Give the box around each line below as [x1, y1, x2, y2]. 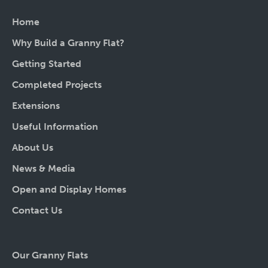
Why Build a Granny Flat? [12, 37, 124, 49]
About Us [12, 142, 53, 154]
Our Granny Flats [12, 249, 88, 261]
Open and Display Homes [12, 184, 126, 196]
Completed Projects [12, 79, 102, 91]
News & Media [12, 163, 75, 175]
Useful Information [12, 121, 98, 133]
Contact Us [12, 205, 62, 217]
